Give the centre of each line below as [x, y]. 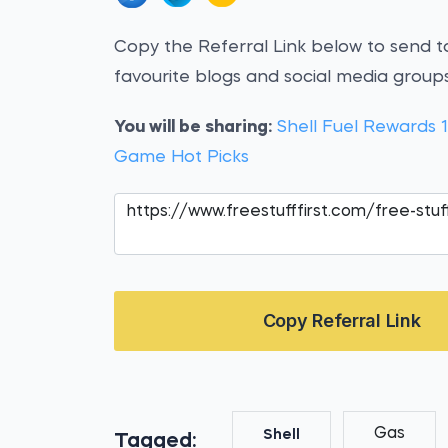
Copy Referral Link [341, 320]
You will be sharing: [193, 127]
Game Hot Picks [182, 157]
